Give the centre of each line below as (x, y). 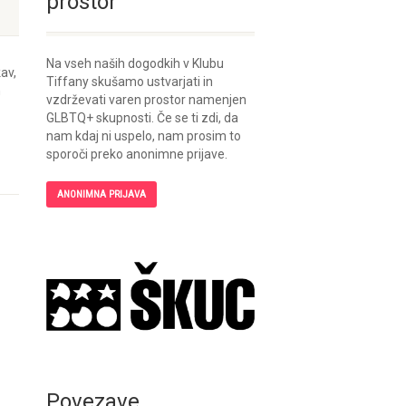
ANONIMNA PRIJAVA (101, 194)
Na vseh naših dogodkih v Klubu (135, 63)
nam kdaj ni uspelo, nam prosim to (144, 136)
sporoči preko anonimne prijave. (137, 154)
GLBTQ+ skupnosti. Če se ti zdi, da (142, 118)
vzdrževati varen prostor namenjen (146, 100)
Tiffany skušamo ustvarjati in (130, 82)
